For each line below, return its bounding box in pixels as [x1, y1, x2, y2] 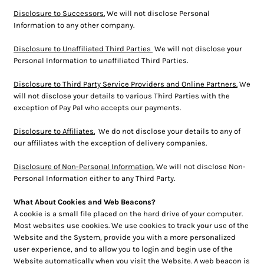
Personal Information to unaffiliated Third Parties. [14, 56, 188, 65]
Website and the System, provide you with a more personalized [14, 233, 236, 242]
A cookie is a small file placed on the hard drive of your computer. [14, 209, 243, 218]
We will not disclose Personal [105, 9, 210, 18]
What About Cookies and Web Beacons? [14, 197, 156, 206]
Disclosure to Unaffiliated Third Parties [14, 44, 153, 53]
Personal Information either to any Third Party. [14, 174, 175, 183]
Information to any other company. [14, 21, 136, 29]
